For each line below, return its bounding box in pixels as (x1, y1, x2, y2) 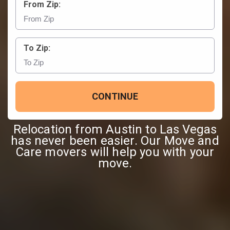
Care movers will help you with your (15, 144, 215, 159)
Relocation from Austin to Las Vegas (13, 122, 217, 137)
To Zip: (24, 43, 50, 53)
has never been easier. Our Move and (11, 133, 219, 148)
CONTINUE (92, 90, 138, 102)
